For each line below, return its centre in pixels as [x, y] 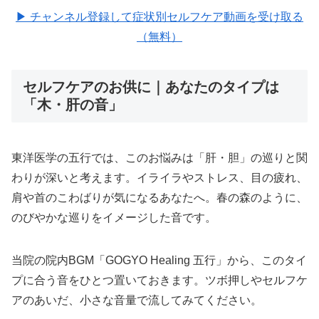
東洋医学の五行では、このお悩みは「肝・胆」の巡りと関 [159, 157]
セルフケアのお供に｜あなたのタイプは [151, 87]
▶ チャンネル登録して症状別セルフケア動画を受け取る [159, 16]
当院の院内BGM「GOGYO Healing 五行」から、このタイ [159, 260]
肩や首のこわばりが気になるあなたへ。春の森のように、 [159, 197]
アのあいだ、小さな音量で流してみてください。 [137, 300]
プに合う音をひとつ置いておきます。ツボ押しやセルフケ [159, 280]
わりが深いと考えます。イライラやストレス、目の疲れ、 [159, 177]
